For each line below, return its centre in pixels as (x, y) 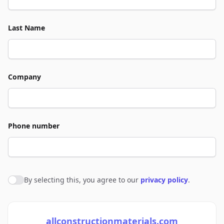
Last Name (26, 28)
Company (24, 77)
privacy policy (164, 180)
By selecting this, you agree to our (82, 180)
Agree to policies (39, 181)
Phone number (34, 126)
